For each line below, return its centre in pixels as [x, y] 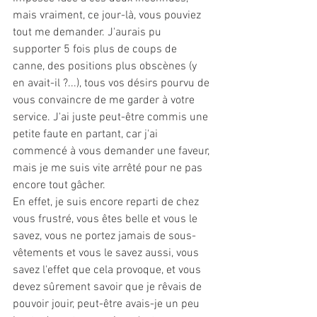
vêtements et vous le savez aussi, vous [107, 253]
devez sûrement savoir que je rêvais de [109, 287]
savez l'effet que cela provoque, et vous [108, 270]
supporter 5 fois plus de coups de [96, 50]
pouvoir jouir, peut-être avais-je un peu [108, 304]
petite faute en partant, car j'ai [87, 134]
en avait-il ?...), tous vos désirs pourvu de [113, 83]
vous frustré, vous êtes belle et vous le [106, 219]
